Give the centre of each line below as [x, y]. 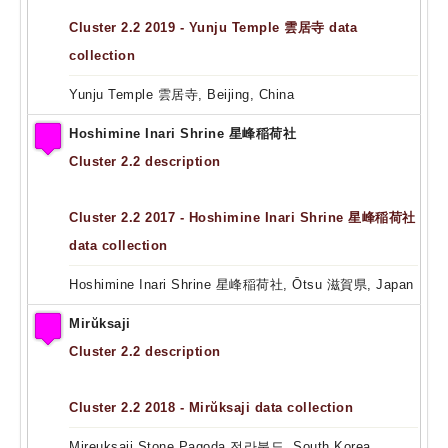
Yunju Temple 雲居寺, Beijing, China [181, 94]
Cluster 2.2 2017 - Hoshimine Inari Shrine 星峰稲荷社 [242, 217]
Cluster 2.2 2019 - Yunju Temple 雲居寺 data [213, 27]
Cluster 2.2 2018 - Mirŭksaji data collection [211, 407]
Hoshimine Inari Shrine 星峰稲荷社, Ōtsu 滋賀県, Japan [241, 284]
